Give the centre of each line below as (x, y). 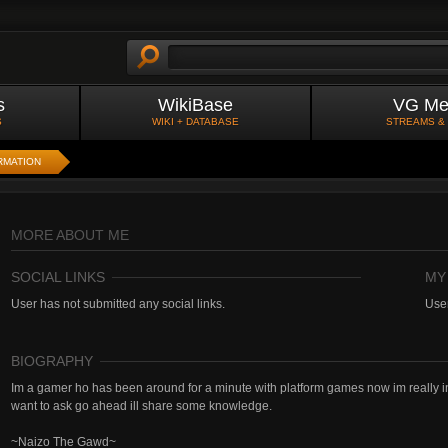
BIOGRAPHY (52, 361)
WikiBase (195, 105)
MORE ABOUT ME (70, 235)
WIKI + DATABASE (195, 121)
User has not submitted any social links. (118, 304)
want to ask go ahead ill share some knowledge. (141, 406)
